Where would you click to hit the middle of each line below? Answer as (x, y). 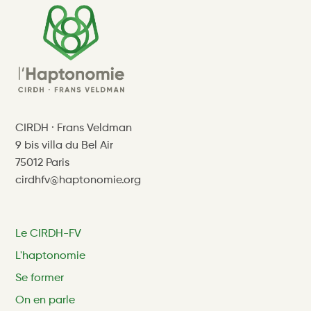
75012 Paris (43, 163)
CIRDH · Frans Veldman (74, 128)
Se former (40, 278)
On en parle (45, 300)
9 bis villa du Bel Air (65, 145)
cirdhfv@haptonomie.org (78, 180)
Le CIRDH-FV (49, 234)
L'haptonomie (51, 256)
